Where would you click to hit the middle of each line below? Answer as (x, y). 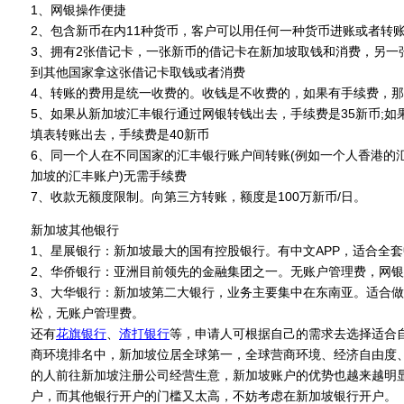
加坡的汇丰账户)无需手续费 (109, 176)
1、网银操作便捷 (78, 10)
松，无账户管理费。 (87, 313)
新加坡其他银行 (75, 230)
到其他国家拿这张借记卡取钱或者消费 (138, 72)
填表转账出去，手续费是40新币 (120, 134)
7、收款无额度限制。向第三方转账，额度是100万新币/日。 (198, 197)
